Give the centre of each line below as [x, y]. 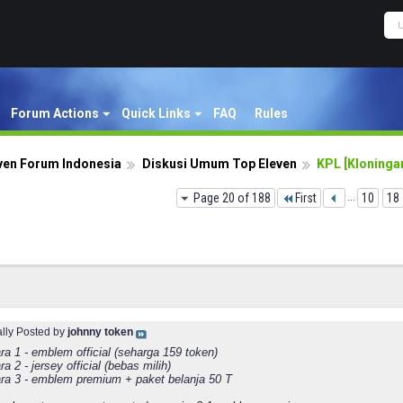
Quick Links [156, 113]
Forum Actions [55, 113]
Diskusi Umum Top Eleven [219, 164]
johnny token [100, 332]
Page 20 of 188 [232, 198]
